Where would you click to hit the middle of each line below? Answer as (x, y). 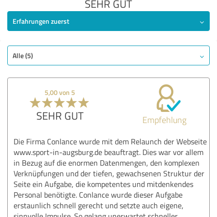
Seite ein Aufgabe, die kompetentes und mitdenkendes (103, 184)
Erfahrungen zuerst (41, 21)
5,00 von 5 (60, 92)
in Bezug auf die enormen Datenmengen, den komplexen (107, 163)
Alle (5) (23, 55)
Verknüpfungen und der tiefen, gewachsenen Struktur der (109, 173)
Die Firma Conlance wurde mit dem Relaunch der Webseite (110, 141)
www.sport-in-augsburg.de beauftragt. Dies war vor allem (108, 152)
